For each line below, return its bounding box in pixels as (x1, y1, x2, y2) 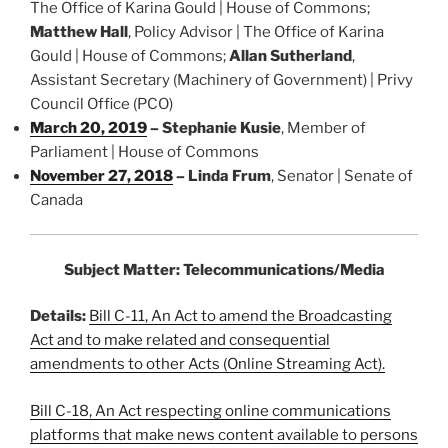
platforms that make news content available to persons (30, 425, 418, 444)
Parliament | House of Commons (30, 142, 259, 161)
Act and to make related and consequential (30, 331, 330, 350)
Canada (30, 190, 83, 209)
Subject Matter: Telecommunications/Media (63, 260, 385, 279)
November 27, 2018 (30, 166, 173, 185)
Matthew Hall (30, 22, 128, 41)
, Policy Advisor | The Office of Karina (128, 22, 384, 41)
